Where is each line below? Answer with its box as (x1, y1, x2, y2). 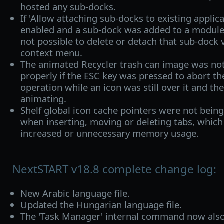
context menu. (20, 46, 82, 59)
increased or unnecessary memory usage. (20, 126, 199, 139)
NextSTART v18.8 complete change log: (12, 161, 216, 177)
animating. (20, 92, 66, 105)
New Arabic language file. (20, 187, 130, 200)
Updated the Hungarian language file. (20, 198, 182, 211)
